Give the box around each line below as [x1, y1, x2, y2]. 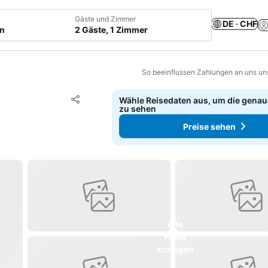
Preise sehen [182, 121, 236, 132]
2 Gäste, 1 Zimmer [75, 25, 148, 35]
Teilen [69, 99, 95, 110]
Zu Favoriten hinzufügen [85, 92, 195, 104]
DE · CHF [223, 18, 257, 29]
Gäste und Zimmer [75, 14, 136, 23]
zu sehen [119, 103, 157, 114]
